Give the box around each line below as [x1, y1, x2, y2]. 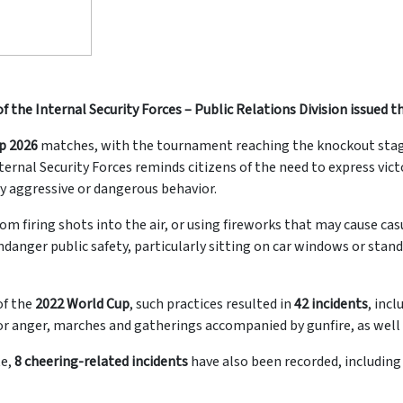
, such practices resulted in [130, 294, 294, 315]
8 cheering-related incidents [14, 352, 188, 372]
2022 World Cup [35, 294, 130, 315]
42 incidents [294, 294, 368, 315]
